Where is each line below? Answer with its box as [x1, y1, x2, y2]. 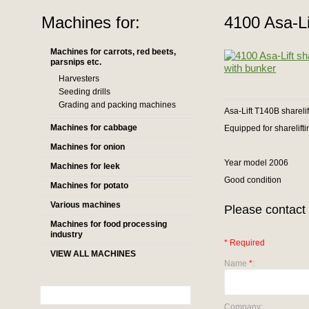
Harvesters [59, 74, 99, 83]
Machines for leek [50, 161, 120, 171]
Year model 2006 [224, 158, 288, 168]
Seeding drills [59, 87, 110, 97]
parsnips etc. [50, 57, 101, 67]
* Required [224, 238, 265, 248]
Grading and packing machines [59, 100, 176, 110]
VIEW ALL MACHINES [50, 249, 136, 259]
